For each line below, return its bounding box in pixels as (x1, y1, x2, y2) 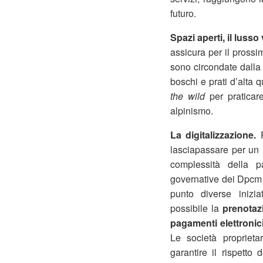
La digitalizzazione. (170, 128, 261, 141)
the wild (170, 89, 205, 103)
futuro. (170, 6, 196, 20)
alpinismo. (170, 104, 213, 117)
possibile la (170, 201, 222, 215)
